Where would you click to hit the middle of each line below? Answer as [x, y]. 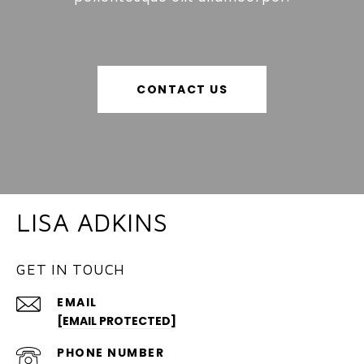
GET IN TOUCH [71, 269]
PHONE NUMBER [110, 352]
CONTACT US [182, 89]
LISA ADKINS [92, 222]
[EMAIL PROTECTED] [117, 321]
